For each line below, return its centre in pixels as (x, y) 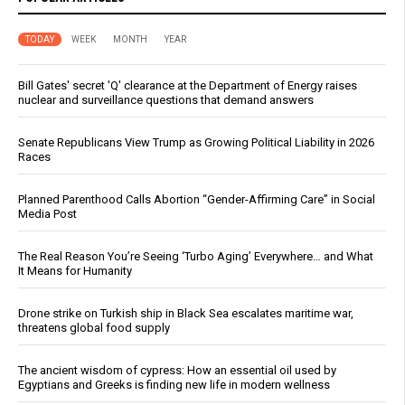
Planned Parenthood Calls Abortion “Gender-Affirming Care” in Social (197, 199)
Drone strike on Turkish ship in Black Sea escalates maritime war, (186, 313)
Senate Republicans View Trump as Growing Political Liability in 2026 (196, 142)
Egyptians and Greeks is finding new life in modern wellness (174, 384)
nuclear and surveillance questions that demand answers (166, 99)
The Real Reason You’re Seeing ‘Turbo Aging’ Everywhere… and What (196, 256)
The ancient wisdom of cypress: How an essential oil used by (177, 370)
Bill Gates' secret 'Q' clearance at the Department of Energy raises (188, 85)
